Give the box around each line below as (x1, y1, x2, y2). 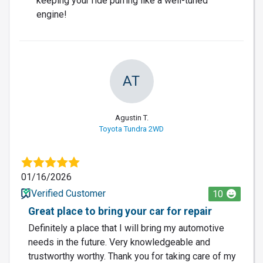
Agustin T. (114, 113, 149, 122)
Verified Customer (31, 187, 106, 199)
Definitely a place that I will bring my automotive (28, 222, 224, 234)
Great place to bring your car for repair (28, 205, 212, 217)
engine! (36, 8, 67, 20)
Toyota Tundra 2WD (99, 124, 164, 133)
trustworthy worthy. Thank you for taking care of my (28, 250, 236, 262)
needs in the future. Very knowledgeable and (28, 236, 210, 248)
